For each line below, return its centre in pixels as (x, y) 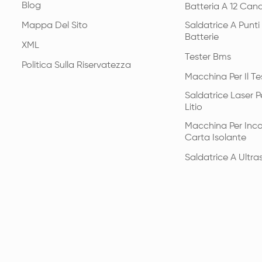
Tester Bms (208, 57)
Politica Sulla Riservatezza (76, 65)
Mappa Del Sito (55, 25)
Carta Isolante (216, 138)
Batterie (202, 37)
